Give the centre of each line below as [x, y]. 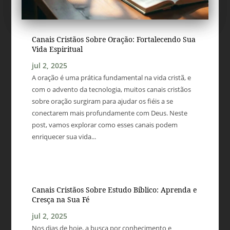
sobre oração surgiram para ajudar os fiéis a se [103, 101]
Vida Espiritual [57, 49]
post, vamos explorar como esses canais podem [105, 124]
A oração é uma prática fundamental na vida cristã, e [112, 77]
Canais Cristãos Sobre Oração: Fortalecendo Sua [114, 39]
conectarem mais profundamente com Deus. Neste [110, 113]
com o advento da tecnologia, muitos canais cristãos [112, 89]
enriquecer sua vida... [64, 136]
